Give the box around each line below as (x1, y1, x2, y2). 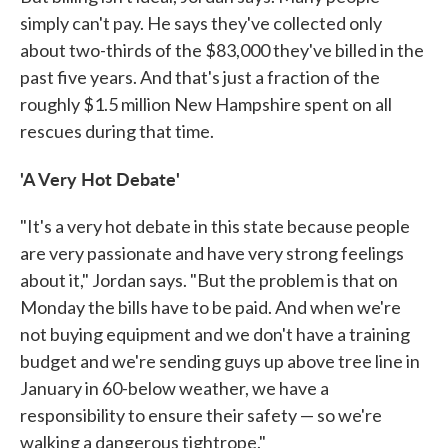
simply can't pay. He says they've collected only (20, 11, 382, 34)
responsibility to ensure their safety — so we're (20, 403, 382, 426)
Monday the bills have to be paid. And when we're (20, 295, 401, 318)
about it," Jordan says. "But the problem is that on (20, 268, 398, 291)
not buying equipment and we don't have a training (20, 322, 410, 345)
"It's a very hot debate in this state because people (20, 214, 410, 237)
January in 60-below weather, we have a (20, 376, 329, 399)
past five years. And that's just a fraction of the (20, 65, 380, 88)
